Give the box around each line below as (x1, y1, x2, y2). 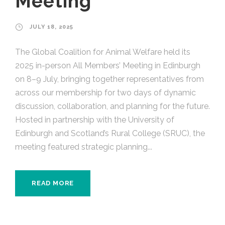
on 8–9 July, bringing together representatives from (15, 74, 204, 84)
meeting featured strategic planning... (15, 142, 152, 152)
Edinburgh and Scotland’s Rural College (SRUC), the (15, 128, 205, 138)
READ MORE (32, 179, 74, 187)
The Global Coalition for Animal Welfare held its (15, 47, 190, 57)
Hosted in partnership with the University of (15, 115, 174, 125)
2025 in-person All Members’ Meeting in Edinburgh (15, 60, 200, 70)
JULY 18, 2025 (30, 23, 73, 30)
